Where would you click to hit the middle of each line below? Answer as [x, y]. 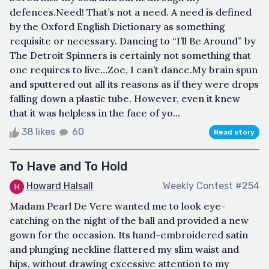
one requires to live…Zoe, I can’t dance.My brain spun [134, 69]
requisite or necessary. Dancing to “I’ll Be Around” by [133, 41]
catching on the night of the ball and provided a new [129, 220]
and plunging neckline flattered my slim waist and [124, 249]
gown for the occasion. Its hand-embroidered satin [129, 234]
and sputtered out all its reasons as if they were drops [134, 84]
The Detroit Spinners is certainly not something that [130, 55]
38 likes [38, 131]
